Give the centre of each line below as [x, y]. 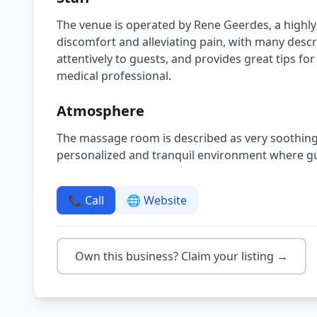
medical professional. [114, 76]
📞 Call [86, 200]
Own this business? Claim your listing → [181, 256]
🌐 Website [157, 200]
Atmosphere [100, 111]
